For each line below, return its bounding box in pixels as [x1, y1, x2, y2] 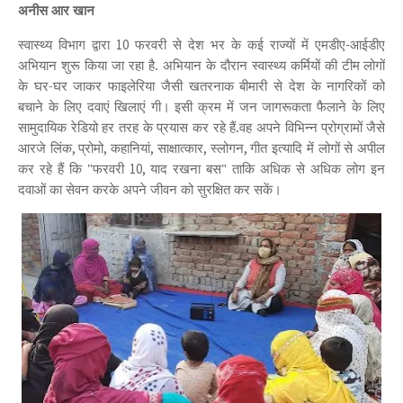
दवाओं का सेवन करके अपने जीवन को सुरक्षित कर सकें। [18, 180, 282, 198]
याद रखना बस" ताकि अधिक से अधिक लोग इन [150, 159, 385, 177]
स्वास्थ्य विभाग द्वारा [18, 35, 116, 53]
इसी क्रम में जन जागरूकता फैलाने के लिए [175, 97, 386, 115]
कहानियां [111, 139, 151, 157]
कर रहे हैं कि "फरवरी [18, 159, 130, 177]
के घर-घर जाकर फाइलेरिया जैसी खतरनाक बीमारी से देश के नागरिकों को [18, 76, 385, 94]
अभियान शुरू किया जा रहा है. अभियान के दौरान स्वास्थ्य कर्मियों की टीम [18, 56, 360, 74]
